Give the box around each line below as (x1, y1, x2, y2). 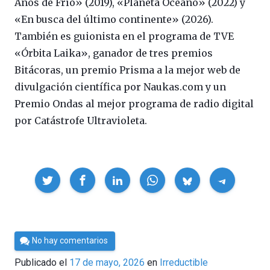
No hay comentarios (32, 236, 108, 246)
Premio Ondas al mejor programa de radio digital (14, 98, 254, 110)
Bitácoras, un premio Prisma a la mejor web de (14, 64, 240, 77)
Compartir (14, 168, 55, 180)
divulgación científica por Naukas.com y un (14, 81, 226, 93)
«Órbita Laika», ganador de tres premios (14, 47, 213, 60)
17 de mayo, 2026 (69, 256, 145, 268)
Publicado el (14, 256, 69, 268)
